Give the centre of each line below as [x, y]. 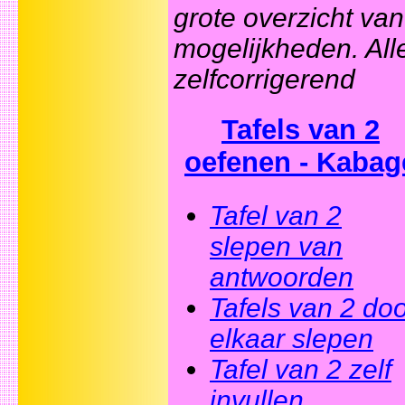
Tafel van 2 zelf [301, 369]
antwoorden [282, 277]
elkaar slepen [292, 338]
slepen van [276, 246]
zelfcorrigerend [264, 80]
